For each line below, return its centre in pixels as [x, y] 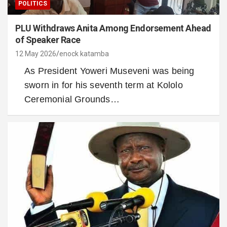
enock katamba [84, 54]
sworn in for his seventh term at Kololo [104, 85]
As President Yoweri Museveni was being [109, 71]
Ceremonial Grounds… [72, 100]
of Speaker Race [48, 40]
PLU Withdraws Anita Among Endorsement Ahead [113, 28]
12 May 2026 [36, 54]
